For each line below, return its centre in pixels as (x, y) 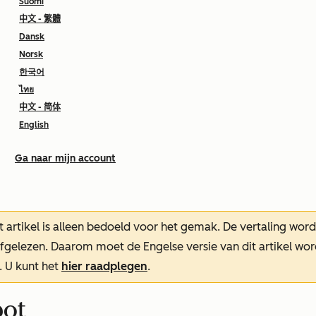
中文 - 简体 (40, 107)
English (34, 125)
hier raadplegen (104, 266)
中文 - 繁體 (40, 19)
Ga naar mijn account (65, 158)
